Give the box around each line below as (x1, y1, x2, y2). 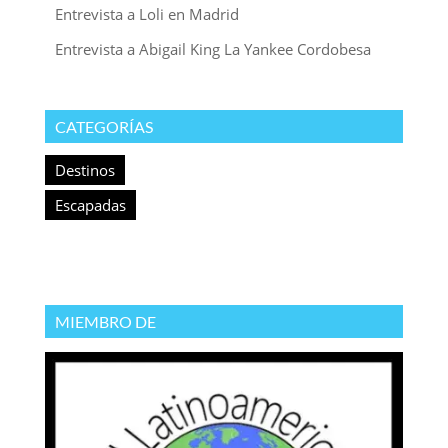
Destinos (54, 160, 115, 181)
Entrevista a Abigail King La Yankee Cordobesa (54, 38, 371, 59)
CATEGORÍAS (54, 117, 153, 137)
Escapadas (54, 194, 126, 215)
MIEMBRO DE (54, 312, 156, 332)
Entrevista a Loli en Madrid (54, 4, 239, 25)
